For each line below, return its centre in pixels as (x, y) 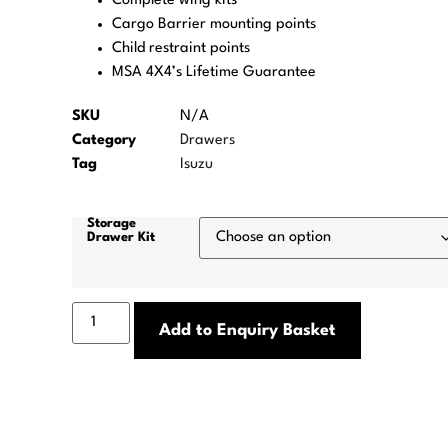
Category (104, 140)
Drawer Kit (121, 237)
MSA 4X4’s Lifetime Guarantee (214, 72)
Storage (111, 223)
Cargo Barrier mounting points (214, 24)
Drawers (207, 140)
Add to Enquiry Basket (248, 330)
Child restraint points (181, 48)
